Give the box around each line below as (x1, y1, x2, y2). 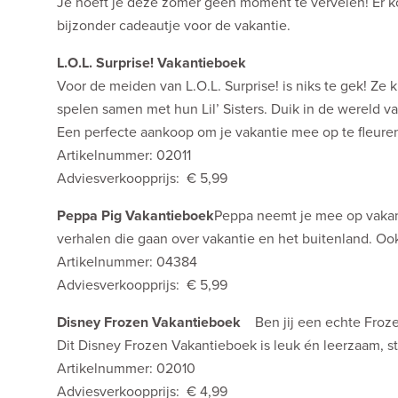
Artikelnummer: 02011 (57, 147, 191, 165)
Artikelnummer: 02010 (57, 360, 195, 378)
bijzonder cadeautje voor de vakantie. (57, 17, 291, 36)
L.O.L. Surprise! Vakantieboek (57, 54, 246, 73)
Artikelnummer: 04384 (57, 253, 197, 272)
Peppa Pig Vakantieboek (57, 207, 214, 226)
